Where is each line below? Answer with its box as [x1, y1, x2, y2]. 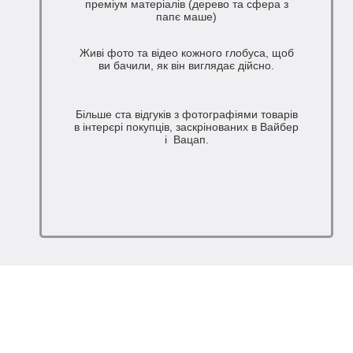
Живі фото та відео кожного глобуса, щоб [79, 46, 294, 60]
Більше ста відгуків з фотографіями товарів [75, 108, 298, 121]
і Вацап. [164, 133, 209, 147]
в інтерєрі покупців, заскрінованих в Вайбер [74, 121, 299, 134]
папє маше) [156, 10, 217, 24]
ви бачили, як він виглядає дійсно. [98, 59, 275, 72]
